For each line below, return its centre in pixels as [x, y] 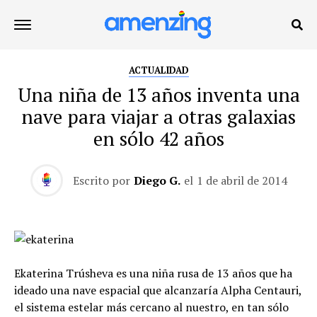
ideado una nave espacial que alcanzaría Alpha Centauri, [158, 290]
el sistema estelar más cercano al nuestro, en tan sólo [151, 307]
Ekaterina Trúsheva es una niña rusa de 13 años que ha [153, 273]
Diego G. [157, 180]
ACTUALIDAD [158, 70]
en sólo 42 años [158, 139]
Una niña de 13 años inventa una [158, 95]
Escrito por [101, 180]
